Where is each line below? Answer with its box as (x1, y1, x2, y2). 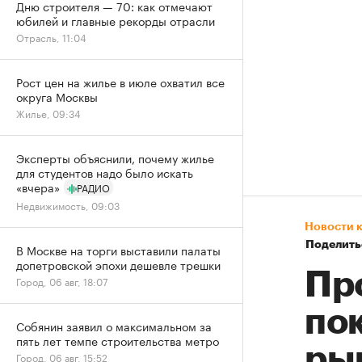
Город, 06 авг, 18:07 (16, 273, 107, 288)
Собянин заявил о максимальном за (16, 317, 212, 335)
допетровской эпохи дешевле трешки (16, 255, 221, 273)
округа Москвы (16, 87, 98, 105)
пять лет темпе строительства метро (16, 331, 219, 349)
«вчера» (16, 178, 60, 196)
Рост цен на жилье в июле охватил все (16, 73, 225, 90)
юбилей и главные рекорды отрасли (16, 11, 215, 29)
